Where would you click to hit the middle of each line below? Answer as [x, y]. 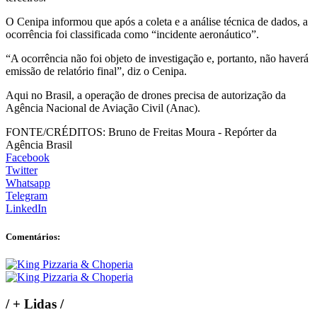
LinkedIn [26, 209]
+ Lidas [35, 304]
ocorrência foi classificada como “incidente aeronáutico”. [132, 35]
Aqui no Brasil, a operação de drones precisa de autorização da [146, 96]
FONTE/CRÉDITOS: [56, 132]
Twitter [22, 171]
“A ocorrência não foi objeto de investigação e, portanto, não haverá [157, 59]
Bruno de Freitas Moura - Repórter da [191, 132]
